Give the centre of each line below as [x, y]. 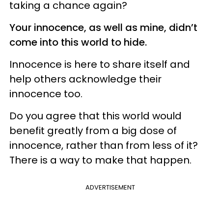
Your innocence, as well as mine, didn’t [103, 27]
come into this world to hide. [78, 42]
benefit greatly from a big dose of [93, 131]
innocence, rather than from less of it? [104, 145]
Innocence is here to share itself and [100, 64]
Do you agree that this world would [96, 116]
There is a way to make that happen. [100, 160]
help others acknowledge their [85, 79]
